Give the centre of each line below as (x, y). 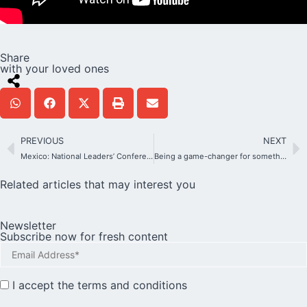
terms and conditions (132, 285)
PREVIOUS (42, 141)
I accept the (43, 285)
